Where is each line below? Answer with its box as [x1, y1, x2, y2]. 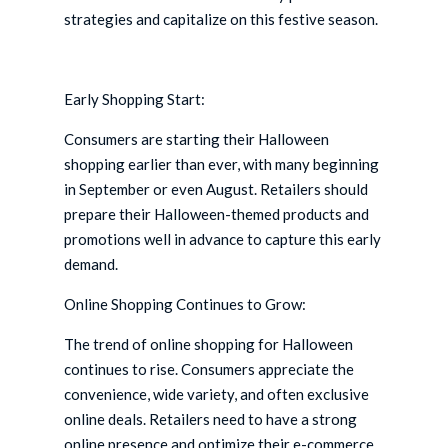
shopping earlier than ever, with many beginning [64, 155, 380, 174]
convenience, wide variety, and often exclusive [64, 385, 370, 404]
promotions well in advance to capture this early [64, 230, 382, 249]
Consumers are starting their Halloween [64, 130, 330, 149]
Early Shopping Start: [64, 90, 206, 109]
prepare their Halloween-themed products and [64, 205, 370, 224]
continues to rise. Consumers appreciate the [64, 360, 355, 379]
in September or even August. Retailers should [64, 180, 369, 199]
